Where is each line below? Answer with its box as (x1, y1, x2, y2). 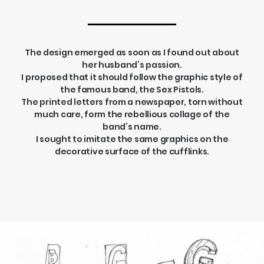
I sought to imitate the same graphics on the (35, 133, 229, 145)
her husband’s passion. (82, 59, 182, 71)
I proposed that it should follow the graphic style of (21, 71, 243, 83)
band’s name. (103, 121, 161, 133)
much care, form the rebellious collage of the (34, 108, 230, 120)
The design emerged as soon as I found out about (25, 47, 239, 58)
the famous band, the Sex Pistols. (60, 84, 204, 95)
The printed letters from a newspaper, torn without (21, 96, 243, 108)
